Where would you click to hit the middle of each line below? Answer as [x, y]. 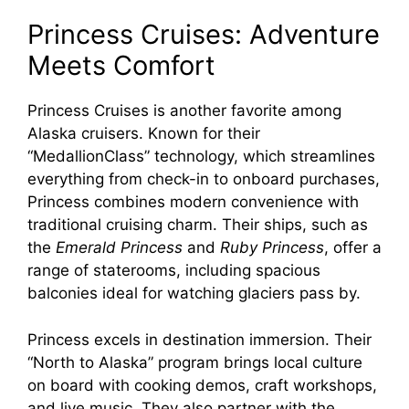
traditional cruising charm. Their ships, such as [198, 225]
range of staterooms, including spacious [174, 271]
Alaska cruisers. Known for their [144, 134]
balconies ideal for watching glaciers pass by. [194, 294]
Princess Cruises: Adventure [204, 35]
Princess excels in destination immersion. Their [199, 339]
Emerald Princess [119, 248]
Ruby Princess [272, 248]
